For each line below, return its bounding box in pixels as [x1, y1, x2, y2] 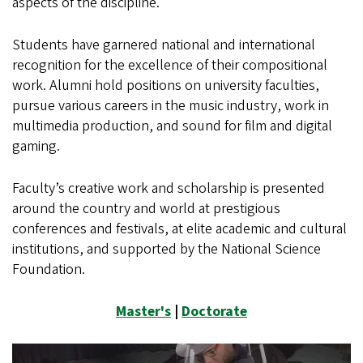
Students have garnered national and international [12, 35, 315, 55]
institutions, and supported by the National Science [12, 239, 321, 259]
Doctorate [181, 301, 247, 322]
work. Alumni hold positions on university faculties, [12, 75, 319, 96]
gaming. [12, 136, 60, 156]
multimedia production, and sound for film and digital [12, 116, 332, 136]
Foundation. [12, 259, 85, 280]
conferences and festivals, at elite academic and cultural [12, 219, 347, 239]
